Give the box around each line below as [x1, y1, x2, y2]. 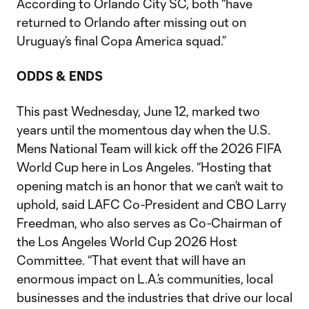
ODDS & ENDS [17, 68, 103, 84]
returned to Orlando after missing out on [17, 14, 246, 30]
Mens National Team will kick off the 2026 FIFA [17, 141, 281, 157]
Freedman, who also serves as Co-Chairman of [17, 215, 281, 231]
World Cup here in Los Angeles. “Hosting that [17, 159, 272, 175]
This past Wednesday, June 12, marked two [17, 103, 260, 119]
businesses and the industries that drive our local [17, 290, 292, 306]
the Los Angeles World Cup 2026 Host [17, 234, 237, 250]
